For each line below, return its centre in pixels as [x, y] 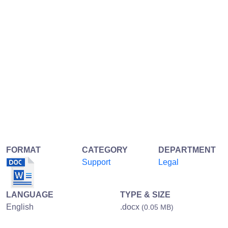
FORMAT [23, 150]
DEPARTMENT [187, 150]
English [20, 207]
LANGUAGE [30, 194]
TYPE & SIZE [145, 194]
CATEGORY [105, 150]
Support [96, 162]
